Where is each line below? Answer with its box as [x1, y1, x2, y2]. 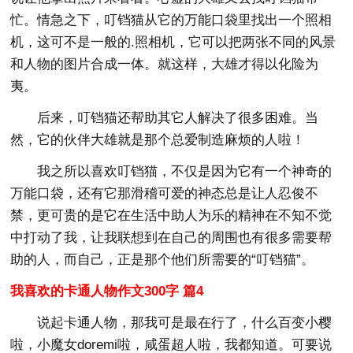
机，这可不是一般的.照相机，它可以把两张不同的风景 [10, 34, 336, 50]
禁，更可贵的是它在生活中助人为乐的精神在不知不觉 [10, 207, 333, 223]
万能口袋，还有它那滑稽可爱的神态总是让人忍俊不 [10, 185, 319, 201]
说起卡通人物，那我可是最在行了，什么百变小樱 [37, 314, 333, 330]
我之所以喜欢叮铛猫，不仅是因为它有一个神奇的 [37, 163, 333, 179]
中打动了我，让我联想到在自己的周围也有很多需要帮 [10, 229, 333, 245]
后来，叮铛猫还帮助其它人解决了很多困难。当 [37, 110, 319, 125]
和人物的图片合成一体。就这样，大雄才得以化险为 [10, 56, 319, 72]
